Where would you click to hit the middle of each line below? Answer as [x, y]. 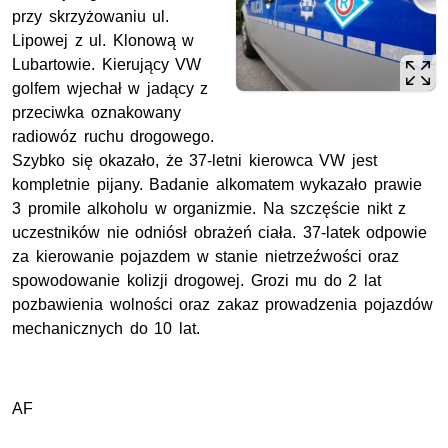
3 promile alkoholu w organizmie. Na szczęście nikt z [209, 208]
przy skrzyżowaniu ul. [91, 16]
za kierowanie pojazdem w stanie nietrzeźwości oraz [206, 256]
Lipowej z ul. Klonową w [103, 40]
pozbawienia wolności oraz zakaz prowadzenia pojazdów [222, 304]
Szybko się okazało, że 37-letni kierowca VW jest [194, 160]
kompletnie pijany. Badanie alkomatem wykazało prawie [217, 184]
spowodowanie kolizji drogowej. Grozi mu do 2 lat [196, 280]
